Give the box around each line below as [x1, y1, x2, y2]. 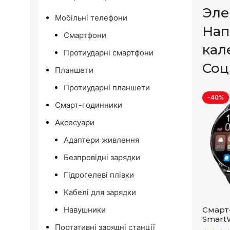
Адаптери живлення [64, 135, 139, 145]
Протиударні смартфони [64, 48, 154, 57]
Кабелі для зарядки [64, 187, 136, 197]
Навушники [64, 205, 106, 215]
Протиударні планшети [64, 83, 150, 92]
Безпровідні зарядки [64, 152, 140, 162]
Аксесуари [55, 118, 94, 127]
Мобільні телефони [55, 13, 127, 23]
